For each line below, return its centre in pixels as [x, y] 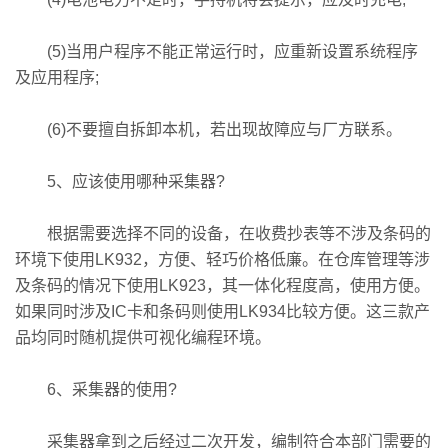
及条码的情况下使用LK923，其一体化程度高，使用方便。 [222, 285]
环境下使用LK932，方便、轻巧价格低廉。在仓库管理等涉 [222, 259]
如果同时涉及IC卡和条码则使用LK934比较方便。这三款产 [222, 311]
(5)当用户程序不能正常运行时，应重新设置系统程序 [216, 51]
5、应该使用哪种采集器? [120, 181]
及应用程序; [57, 77]
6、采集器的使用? [96, 389]
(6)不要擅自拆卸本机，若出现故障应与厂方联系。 [208, 129]
